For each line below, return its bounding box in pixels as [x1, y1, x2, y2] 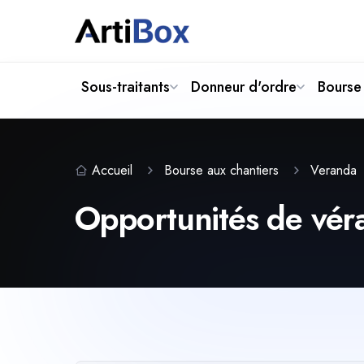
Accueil [92, 161, 132, 180]
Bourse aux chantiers [164, 161, 279, 180]
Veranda [310, 161, 361, 180]
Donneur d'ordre [191, 76, 297, 97]
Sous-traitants [81, 76, 170, 97]
